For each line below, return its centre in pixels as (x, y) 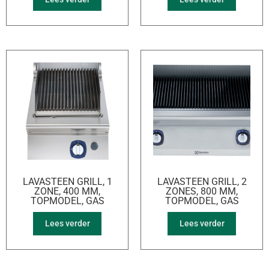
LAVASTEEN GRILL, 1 (67, 181)
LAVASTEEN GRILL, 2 (202, 181)
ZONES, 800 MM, (202, 191)
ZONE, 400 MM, (67, 191)
